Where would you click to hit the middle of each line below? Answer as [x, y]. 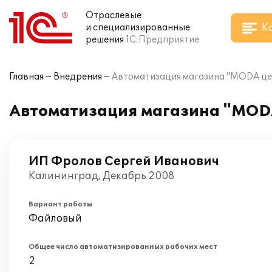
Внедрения [78, 77]
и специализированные [138, 28]
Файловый [55, 219]
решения [105, 40]
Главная [26, 77]
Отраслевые [114, 15]
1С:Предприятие [162, 40]
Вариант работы [60, 204]
